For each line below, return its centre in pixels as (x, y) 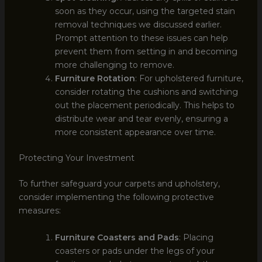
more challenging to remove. (114, 65)
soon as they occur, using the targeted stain (145, 11)
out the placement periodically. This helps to (144, 106)
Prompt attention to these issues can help (141, 38)
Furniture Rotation (95, 79)
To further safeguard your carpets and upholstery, (119, 184)
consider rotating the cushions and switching (146, 92)
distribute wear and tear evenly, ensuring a (141, 119)
